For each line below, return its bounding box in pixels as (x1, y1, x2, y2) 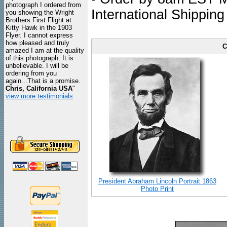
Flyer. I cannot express (6, 31, 73, 39)
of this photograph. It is (6, 54, 73, 62)
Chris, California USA (6, 85, 72, 92)
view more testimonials (6, 92, 73, 100)
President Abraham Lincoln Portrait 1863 (98, 177, 216, 185)
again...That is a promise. (6, 77, 81, 85)
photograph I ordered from (6, 1, 81, 9)
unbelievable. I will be (6, 62, 68, 69)
